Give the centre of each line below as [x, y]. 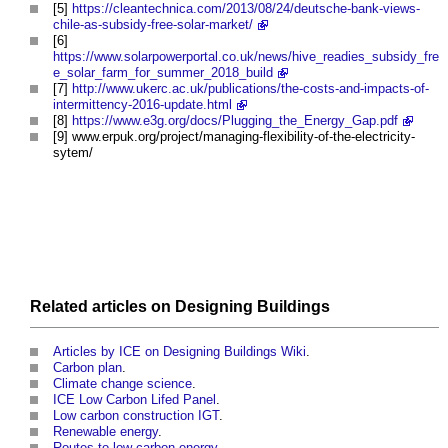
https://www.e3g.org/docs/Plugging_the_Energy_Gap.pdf [235, 120]
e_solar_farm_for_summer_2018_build [163, 72]
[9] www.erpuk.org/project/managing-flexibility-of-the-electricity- [234, 136]
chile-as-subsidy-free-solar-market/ [153, 24]
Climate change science [122, 383]
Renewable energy [105, 431]
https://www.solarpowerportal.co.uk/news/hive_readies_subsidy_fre [246, 56]
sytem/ [73, 152]
